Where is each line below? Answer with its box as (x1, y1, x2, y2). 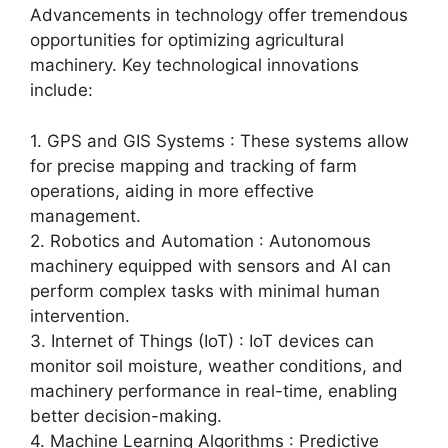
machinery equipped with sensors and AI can (30, 255, 391, 276)
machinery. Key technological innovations (30, 55, 359, 75)
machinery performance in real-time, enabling (30, 380, 397, 401)
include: (30, 80, 93, 100)
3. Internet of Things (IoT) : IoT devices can (30, 330, 374, 351)
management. (30, 205, 141, 226)
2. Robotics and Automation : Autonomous (30, 230, 371, 251)
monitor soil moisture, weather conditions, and (30, 355, 403, 376)
